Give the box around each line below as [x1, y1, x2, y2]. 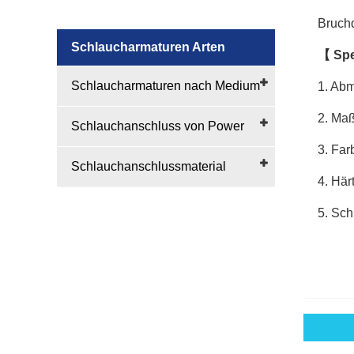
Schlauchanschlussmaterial [71, 160, 226, 173]
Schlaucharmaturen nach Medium [71, 79, 260, 92]
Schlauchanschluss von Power [71, 119, 244, 133]
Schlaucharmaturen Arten [71, 40, 225, 54]
